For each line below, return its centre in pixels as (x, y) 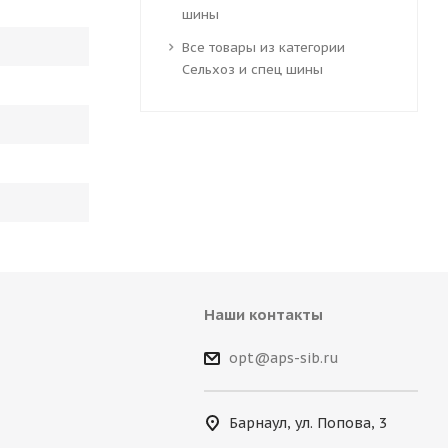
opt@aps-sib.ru (283, 358)
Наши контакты (263, 315)
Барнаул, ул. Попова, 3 (307, 422)
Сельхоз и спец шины (252, 70)
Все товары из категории (263, 48)
